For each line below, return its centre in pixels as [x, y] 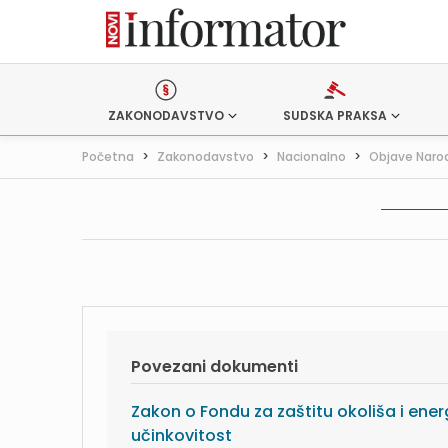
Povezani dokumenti [214, 366]
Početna [108, 156]
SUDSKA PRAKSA [334, 115]
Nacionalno [311, 156]
